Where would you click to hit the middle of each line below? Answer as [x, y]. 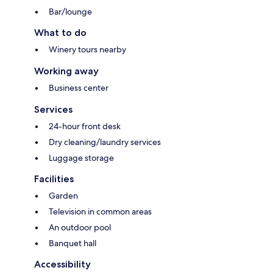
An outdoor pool [80, 228]
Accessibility [62, 264]
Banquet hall [73, 243]
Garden [63, 196]
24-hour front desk [85, 126]
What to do [60, 33]
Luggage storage [81, 158]
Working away [66, 71]
